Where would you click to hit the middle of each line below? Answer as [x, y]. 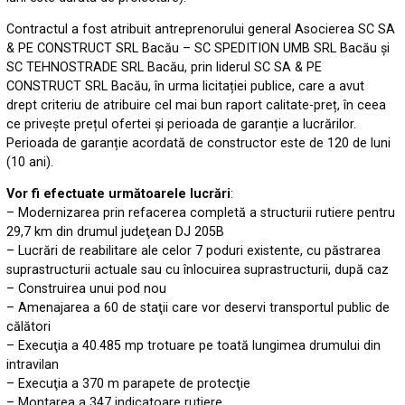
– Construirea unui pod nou [87, 289]
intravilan [33, 365]
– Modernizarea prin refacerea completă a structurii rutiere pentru [201, 213]
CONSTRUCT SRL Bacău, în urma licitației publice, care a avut [186, 87]
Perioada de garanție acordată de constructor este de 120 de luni [199, 144]
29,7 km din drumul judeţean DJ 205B [116, 232]
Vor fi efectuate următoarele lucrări [119, 194]
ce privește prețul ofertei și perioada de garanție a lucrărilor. [182, 125]
